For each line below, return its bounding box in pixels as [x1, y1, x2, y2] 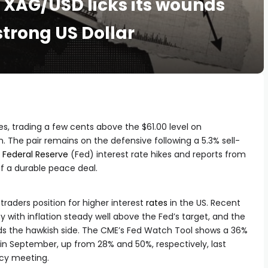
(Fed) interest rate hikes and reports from [68, 148, 246, 160]
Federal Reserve [2, 148, 68, 160]
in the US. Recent [167, 197, 240, 209]
